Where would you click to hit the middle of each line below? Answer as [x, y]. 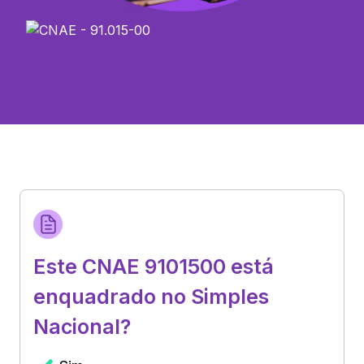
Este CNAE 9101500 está [154, 266]
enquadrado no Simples [151, 296]
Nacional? [82, 326]
